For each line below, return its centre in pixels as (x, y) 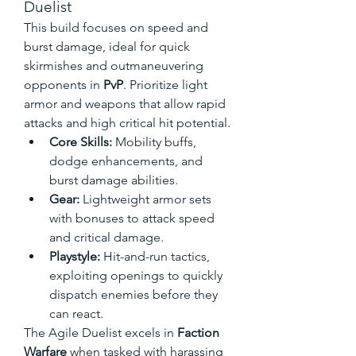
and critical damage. (106, 237)
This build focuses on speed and (116, 27)
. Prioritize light (165, 84)
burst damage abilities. (114, 180)
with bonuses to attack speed (132, 218)
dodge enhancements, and (126, 161)
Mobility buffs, (154, 141)
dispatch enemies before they (133, 294)
